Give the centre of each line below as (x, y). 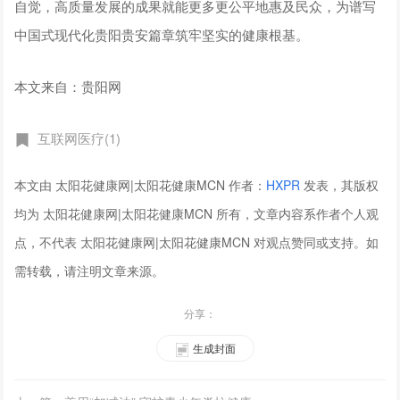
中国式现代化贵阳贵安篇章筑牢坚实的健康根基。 (162, 35)
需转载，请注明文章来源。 (90, 271)
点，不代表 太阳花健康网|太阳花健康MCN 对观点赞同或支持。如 (197, 242)
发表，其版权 (340, 185)
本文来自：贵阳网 (68, 87)
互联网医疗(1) (79, 138)
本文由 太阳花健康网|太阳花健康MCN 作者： (141, 185)
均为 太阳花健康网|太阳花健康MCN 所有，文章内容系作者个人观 (197, 214)
